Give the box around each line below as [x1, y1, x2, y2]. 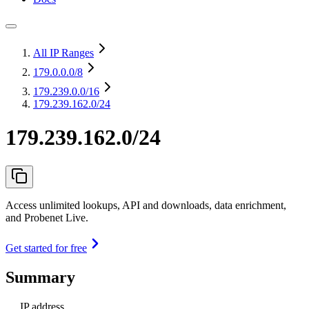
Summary [6, 268, 75, 286]
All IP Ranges [33, 47, 94, 59]
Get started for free [6, 241, 87, 254]
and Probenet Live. [6, 211, 88, 223]
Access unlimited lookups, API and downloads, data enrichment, [6, 199, 286, 211]
